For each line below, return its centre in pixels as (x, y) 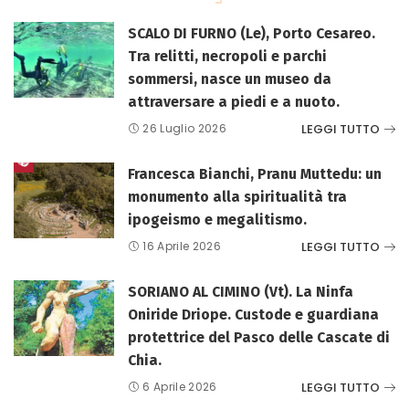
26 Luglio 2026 (185, 128)
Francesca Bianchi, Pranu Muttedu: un (255, 174)
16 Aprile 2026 (182, 246)
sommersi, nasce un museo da (230, 79)
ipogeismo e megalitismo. (217, 220)
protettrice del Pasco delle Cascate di (259, 337)
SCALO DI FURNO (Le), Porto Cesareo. (252, 33)
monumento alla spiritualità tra (237, 197)
